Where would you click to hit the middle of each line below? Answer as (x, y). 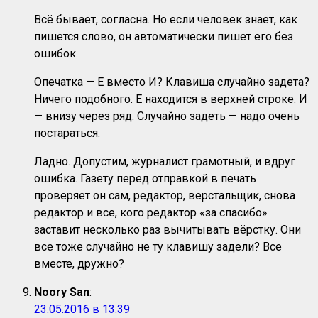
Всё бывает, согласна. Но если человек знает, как (166, 20)
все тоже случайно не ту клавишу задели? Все (158, 247)
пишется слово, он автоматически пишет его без (164, 37)
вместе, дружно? (79, 264)
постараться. (67, 133)
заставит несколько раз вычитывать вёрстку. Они (168, 230)
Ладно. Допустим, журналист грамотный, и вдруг (165, 162)
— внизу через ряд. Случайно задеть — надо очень (167, 116)
